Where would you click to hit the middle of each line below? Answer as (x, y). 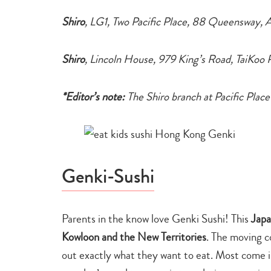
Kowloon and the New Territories (134, 237)
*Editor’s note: (93, 96)
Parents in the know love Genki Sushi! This (156, 218)
